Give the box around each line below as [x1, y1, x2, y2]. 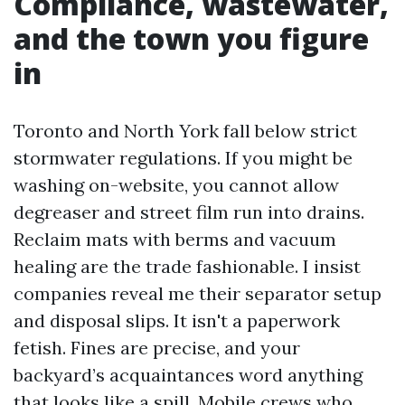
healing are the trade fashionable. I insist [14, 254, 361, 278]
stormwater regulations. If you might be [14, 146, 353, 169]
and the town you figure [14, 18, 369, 58]
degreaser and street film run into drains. [14, 200, 364, 223]
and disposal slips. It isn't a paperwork [14, 308, 340, 332]
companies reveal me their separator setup [14, 281, 381, 305]
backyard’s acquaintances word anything [14, 363, 363, 386]
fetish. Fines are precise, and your [14, 335, 300, 359]
